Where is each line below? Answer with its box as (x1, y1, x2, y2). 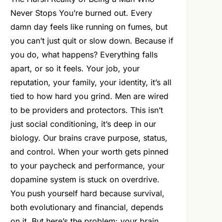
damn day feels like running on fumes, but (10, 22, 168, 32)
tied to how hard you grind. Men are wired (10, 91, 169, 102)
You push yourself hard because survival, (10, 188, 165, 199)
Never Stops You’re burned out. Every (10, 8, 153, 18)
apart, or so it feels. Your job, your (10, 63, 140, 74)
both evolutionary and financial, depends (10, 202, 164, 213)
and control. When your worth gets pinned (10, 147, 169, 157)
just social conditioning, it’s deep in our (10, 119, 157, 129)
